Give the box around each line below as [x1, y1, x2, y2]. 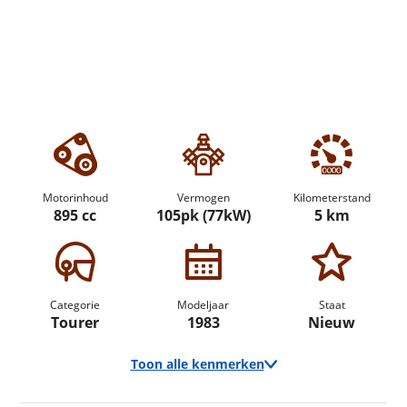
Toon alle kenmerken [130, 355, 264, 372]
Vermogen [176, 190, 230, 205]
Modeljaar [177, 297, 230, 313]
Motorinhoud [42, 190, 108, 205]
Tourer [51, 313, 100, 333]
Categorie [50, 297, 101, 313]
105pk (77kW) [155, 205, 251, 225]
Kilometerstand [293, 190, 371, 205]
